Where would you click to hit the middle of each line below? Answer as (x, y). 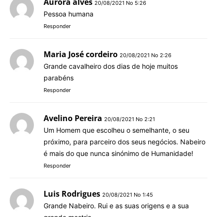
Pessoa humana (69, 14)
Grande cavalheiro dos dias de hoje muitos (111, 66)
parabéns (59, 77)
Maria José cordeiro (81, 54)
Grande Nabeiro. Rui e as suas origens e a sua (116, 205)
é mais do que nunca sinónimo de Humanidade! (118, 153)
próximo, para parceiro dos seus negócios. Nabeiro (124, 141)
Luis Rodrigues (72, 194)
